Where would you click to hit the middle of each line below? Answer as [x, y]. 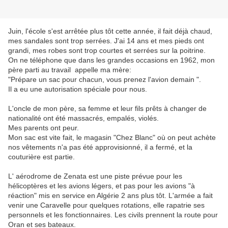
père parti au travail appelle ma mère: [70, 70]
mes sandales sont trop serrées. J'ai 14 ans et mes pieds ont [106, 41]
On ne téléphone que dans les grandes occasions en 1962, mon [111, 60]
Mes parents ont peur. [44, 128]
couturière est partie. [41, 157]
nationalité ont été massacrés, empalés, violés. [83, 118]
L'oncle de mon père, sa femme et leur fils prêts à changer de [107, 109]
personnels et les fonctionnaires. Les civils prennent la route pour [113, 215]
